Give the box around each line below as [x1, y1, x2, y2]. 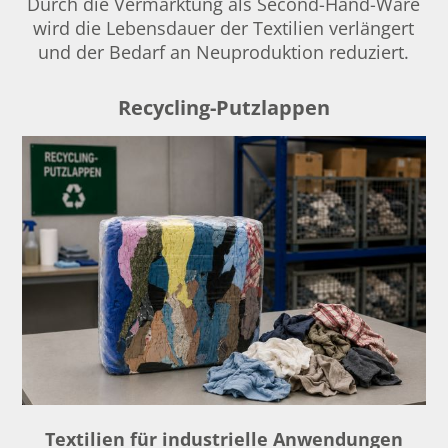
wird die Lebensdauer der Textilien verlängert [33, 15, 415, 40]
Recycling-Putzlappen [117, 93, 330, 121]
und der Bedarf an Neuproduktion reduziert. [38, 39, 410, 64]
